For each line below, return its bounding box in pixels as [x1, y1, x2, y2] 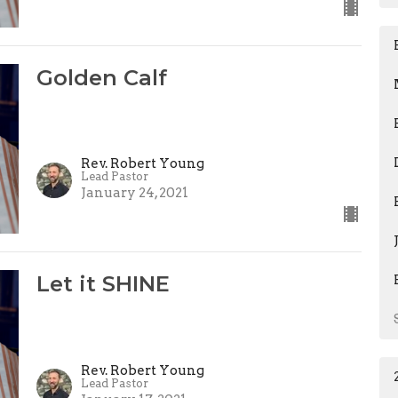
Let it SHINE [36, 271, 170, 298]
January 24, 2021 [80, 185, 188, 202]
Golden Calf [36, 64, 167, 91]
